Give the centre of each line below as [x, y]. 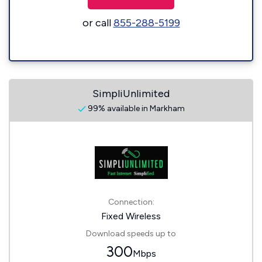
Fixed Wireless [131, 216]
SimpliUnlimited [131, 94]
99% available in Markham [135, 108]
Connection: [131, 202]
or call [98, 23]
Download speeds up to [131, 234]
